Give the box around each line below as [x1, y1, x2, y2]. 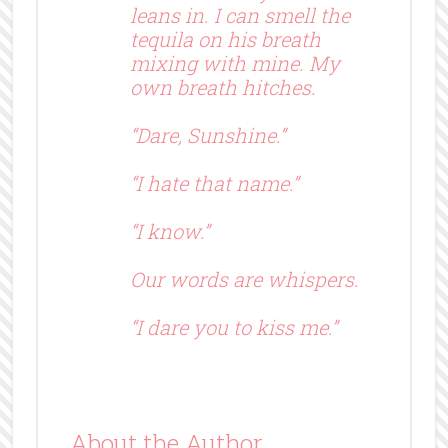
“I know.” [129, 217, 209, 244]
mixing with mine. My [129, 49, 340, 76]
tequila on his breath [129, 25, 321, 52]
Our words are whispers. [129, 265, 359, 292]
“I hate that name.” [129, 169, 298, 196]
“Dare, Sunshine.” [129, 121, 285, 148]
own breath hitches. [129, 73, 316, 100]
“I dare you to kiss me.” [129, 313, 337, 340]
